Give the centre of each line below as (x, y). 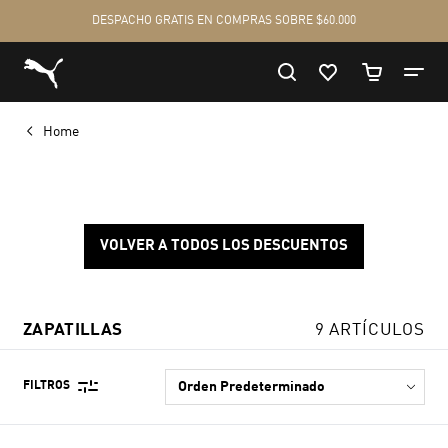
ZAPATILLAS (73, 330)
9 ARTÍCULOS (369, 330)
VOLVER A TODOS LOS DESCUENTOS (224, 246)
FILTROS (46, 386)
